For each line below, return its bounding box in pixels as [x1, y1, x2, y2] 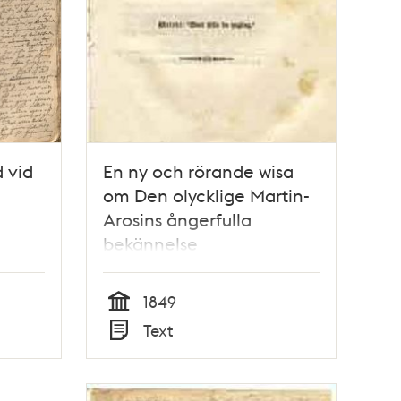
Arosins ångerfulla [103, 207, 252, 231]
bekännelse [103, 231, 199, 255]
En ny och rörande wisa [103, 158, 294, 183]
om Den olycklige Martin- [103, 183, 311, 207]
